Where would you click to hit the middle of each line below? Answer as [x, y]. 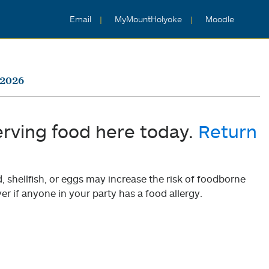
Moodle [220, 19]
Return [228, 131]
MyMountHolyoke [150, 19]
